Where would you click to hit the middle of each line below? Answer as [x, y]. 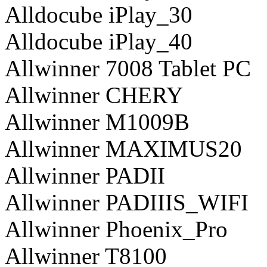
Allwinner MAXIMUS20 [123, 148]
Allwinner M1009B [97, 122]
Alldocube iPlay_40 [99, 41]
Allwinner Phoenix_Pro [116, 229]
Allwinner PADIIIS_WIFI [127, 202]
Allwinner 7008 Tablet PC [128, 68]
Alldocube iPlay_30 [99, 14]
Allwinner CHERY [94, 95]
